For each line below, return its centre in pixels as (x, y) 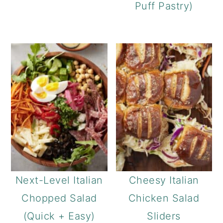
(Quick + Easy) (59, 216)
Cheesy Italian (164, 180)
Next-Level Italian (59, 180)
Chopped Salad (59, 198)
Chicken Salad (164, 198)
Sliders (164, 216)
